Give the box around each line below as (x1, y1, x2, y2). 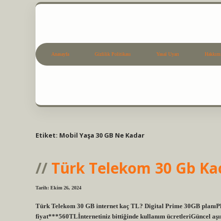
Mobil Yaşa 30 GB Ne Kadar (59, 130, 145, 140)
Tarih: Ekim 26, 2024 (36, 185, 81, 191)
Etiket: (36, 130, 59, 140)
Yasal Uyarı (156, 51, 179, 57)
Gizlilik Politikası (95, 51, 131, 57)
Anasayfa (51, 51, 69, 57)
